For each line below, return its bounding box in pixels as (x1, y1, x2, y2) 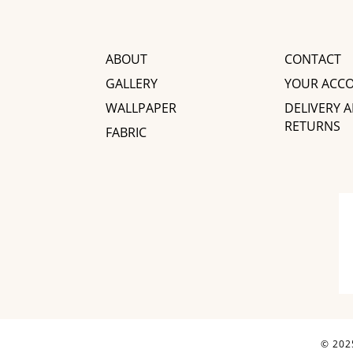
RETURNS (284, 117, 341, 136)
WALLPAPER (106, 99, 177, 117)
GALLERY (106, 75, 158, 93)
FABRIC (106, 124, 147, 142)
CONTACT (284, 50, 342, 69)
